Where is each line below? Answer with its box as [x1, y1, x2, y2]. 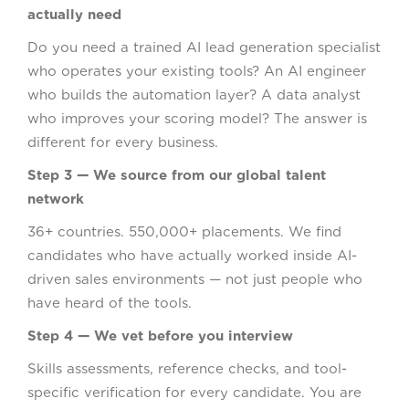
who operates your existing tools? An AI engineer [27, 62, 366, 79]
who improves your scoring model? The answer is [27, 110, 367, 127]
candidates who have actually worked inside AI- [27, 246, 357, 264]
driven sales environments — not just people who [27, 270, 362, 288]
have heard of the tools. [27, 294, 192, 311]
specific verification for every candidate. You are [27, 383, 362, 401]
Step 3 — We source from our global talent [27, 166, 326, 184]
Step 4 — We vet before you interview [27, 327, 293, 344]
